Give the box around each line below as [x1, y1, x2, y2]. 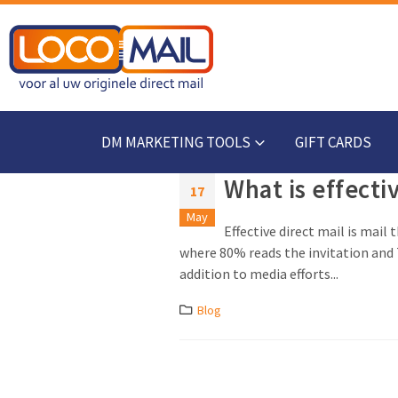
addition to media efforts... [179, 265, 338, 283]
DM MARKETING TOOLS [100, 132, 251, 152]
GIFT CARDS [294, 132, 371, 152]
